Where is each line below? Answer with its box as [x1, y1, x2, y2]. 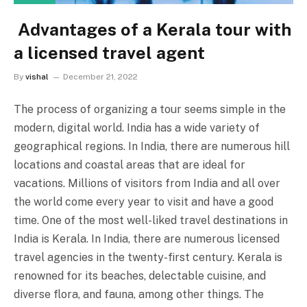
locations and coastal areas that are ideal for [14, 158, 245, 172]
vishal [25, 72, 49, 82]
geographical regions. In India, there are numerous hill [14, 140, 290, 153]
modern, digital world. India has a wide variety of [14, 121, 260, 135]
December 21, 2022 [63, 72, 138, 82]
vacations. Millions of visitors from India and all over [14, 177, 280, 191]
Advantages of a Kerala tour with [14, 19, 291, 40]
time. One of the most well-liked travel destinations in [14, 214, 288, 228]
